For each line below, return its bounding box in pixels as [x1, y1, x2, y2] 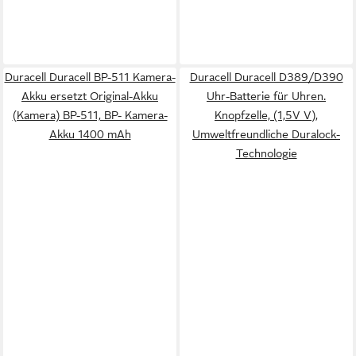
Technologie [235, 147, 297, 160]
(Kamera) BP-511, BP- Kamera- [12, 109, 168, 122]
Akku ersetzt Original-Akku [21, 90, 158, 103]
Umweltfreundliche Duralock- [192, 128, 340, 141]
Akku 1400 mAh [48, 128, 131, 141]
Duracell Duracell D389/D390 [189, 71, 343, 83]
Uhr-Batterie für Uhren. [207, 90, 326, 103]
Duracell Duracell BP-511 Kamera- [4, 71, 176, 83]
